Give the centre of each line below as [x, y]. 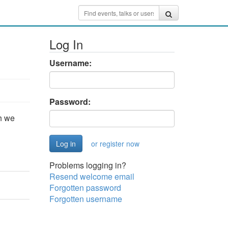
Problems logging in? [88, 165]
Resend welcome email [92, 176]
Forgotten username [85, 199]
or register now [115, 144]
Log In [66, 44]
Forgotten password [85, 188]
